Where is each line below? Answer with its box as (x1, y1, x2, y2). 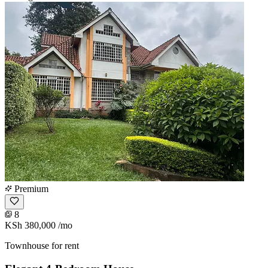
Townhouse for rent (5, 240, 79, 251)
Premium (12, 184, 48, 194)
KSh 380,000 (5, 220, 56, 231)
